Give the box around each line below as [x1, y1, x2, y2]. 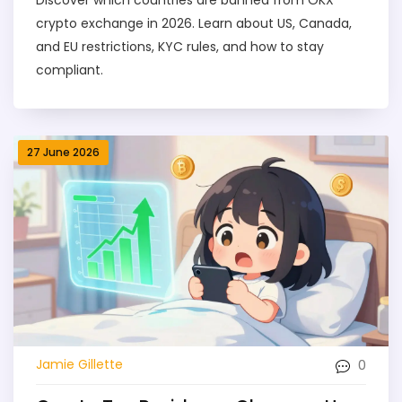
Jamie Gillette [36, 355, 123, 374]
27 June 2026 [27, 144, 100, 160]
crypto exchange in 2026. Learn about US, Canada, [36, 13, 352, 32]
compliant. [36, 60, 103, 79]
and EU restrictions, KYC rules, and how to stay [36, 37, 324, 56]
